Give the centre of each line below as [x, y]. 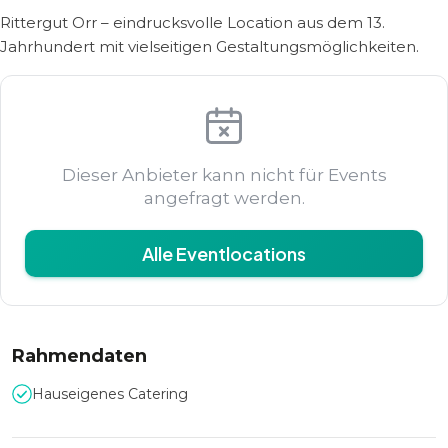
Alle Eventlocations [224, 253]
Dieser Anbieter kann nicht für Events [224, 175]
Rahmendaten [79, 356]
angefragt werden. [224, 198]
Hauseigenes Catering [110, 394]
